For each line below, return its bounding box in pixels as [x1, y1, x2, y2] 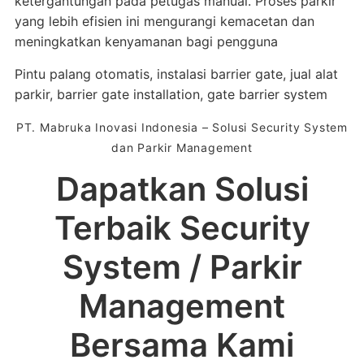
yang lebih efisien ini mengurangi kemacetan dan [14, 13, 314, 29]
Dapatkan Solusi [55, 169, 309, 209]
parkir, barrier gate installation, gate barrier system [14, 86, 327, 102]
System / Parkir [62, 247, 302, 287]
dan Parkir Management [111, 141, 253, 154]
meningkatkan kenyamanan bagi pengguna [14, 33, 278, 50]
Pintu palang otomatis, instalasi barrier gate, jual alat [14, 66, 338, 82]
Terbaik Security [54, 208, 310, 248]
